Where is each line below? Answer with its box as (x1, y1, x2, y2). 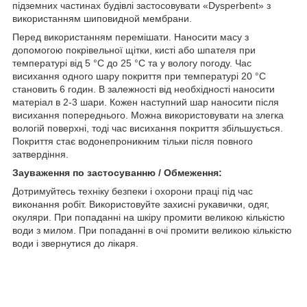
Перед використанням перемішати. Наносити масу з (12, 31, 249, 42)
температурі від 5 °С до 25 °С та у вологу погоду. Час (12, 57, 251, 69)
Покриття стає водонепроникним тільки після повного (12, 135, 253, 147)
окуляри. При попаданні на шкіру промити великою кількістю (12, 211, 285, 223)
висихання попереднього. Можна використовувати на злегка (12, 109, 284, 121)
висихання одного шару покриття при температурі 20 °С (12, 70, 266, 82)
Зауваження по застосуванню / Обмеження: (12, 167, 222, 178)
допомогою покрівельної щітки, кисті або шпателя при (12, 44, 256, 56)
